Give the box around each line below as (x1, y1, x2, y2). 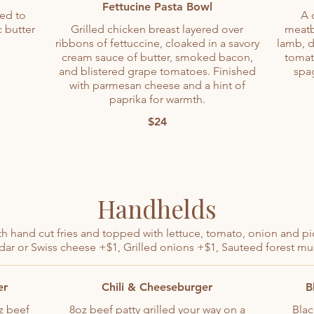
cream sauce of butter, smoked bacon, (61, 50, 253, 64)
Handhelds (97, 192, 217, 225)
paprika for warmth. (109, 93, 205, 106)
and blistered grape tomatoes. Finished (58, 64, 256, 78)
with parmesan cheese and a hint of (69, 78, 245, 92)
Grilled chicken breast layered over (71, 22, 243, 36)
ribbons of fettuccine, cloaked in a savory (55, 36, 259, 50)
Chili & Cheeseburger (102, 280, 212, 294)
